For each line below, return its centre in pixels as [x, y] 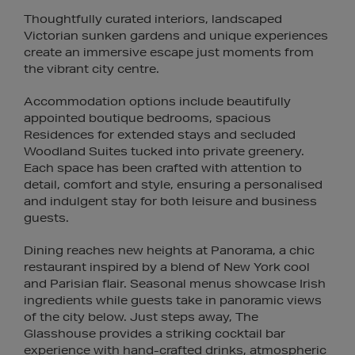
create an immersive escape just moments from [169, 52]
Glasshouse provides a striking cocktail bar [155, 334]
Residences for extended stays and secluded [160, 135]
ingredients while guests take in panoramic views [173, 300]
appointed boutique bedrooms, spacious [147, 118]
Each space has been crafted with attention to [163, 168]
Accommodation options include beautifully [157, 101]
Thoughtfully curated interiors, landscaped [153, 19]
